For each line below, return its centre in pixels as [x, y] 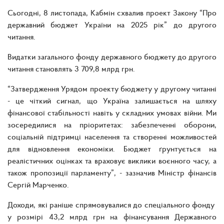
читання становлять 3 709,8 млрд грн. [71, 68]
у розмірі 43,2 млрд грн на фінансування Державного [112, 216]
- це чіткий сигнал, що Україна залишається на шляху [112, 100]
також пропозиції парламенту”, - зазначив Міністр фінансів [112, 172]
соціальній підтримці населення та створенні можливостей [112, 136]
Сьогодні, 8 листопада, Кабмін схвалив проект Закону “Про [112, 12]
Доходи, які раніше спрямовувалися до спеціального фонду [112, 204]
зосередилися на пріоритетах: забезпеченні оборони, [112, 124]
